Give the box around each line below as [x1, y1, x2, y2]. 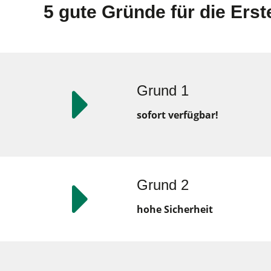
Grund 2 [136, 177, 189, 193]
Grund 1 [136, 82, 189, 99]
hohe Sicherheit [136, 203, 213, 216]
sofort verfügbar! [136, 108, 218, 122]
